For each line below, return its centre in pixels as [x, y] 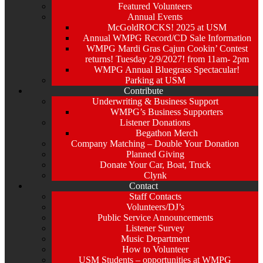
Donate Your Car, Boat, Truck [155, 165]
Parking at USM [155, 80]
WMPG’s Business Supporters [167, 112]
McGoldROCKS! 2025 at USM [167, 28]
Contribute [143, 91]
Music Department [155, 239]
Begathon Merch [167, 133]
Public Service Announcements [155, 218]
